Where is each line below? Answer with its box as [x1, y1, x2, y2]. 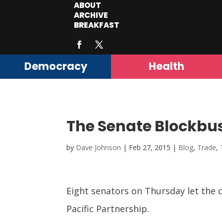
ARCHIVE [74, 10, 109, 20]
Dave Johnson [76, 143, 121, 153]
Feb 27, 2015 [129, 143, 171, 153]
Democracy [24, 59, 87, 74]
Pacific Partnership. [66, 203, 150, 215]
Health [149, 59, 184, 74]
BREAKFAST [74, 20, 120, 30]
